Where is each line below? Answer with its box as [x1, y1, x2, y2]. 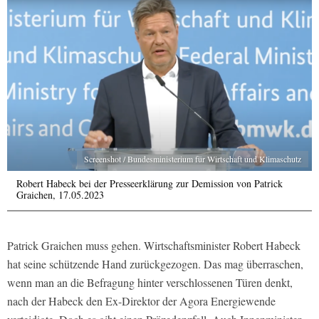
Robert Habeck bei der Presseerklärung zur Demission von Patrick [16, 176, 283, 190]
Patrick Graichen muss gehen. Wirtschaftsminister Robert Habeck [7, 237, 300, 253]
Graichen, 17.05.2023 [16, 187, 104, 202]
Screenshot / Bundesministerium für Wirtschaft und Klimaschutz [84, 152, 301, 164]
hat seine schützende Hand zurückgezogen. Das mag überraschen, [7, 256, 303, 271]
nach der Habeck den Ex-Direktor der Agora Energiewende [7, 293, 276, 308]
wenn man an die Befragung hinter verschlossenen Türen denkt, [7, 274, 293, 290]
